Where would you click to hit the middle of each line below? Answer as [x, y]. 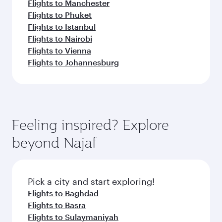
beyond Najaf [54, 142]
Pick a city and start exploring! [91, 181]
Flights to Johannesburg [73, 62]
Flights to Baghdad [63, 193]
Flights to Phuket [60, 15]
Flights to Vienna [59, 50]
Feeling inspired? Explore [90, 125]
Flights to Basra [57, 205]
